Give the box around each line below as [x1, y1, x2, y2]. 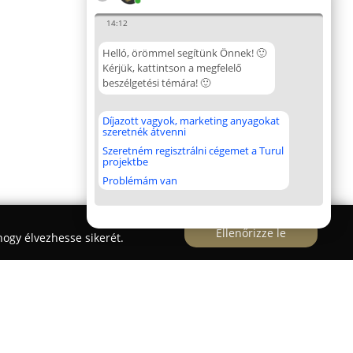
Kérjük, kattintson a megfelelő [102, 61, 242, 75]
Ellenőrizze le [216, 225, 286, 240]
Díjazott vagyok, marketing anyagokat [102, 113, 280, 128]
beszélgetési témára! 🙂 [102, 76, 210, 90]
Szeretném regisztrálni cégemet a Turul [102, 143, 284, 158]
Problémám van [102, 173, 177, 188]
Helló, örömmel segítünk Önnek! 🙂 [102, 46, 266, 60]
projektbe [102, 154, 148, 169]
